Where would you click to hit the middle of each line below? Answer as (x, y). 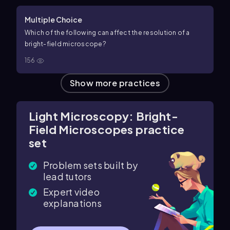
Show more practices (115, 83)
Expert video (71, 191)
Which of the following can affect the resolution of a (107, 32)
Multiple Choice (53, 19)
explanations (72, 203)
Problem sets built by (91, 165)
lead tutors (68, 176)
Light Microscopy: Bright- (103, 116)
